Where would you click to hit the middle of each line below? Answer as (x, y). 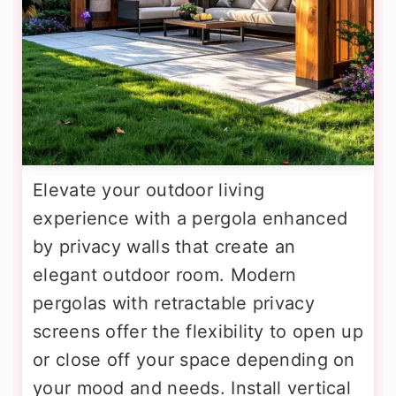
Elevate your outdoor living (149, 190)
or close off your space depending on (194, 360)
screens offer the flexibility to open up (198, 332)
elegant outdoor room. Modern (165, 275)
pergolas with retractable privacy (174, 304)
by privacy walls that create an (164, 247)
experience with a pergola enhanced (190, 219)
